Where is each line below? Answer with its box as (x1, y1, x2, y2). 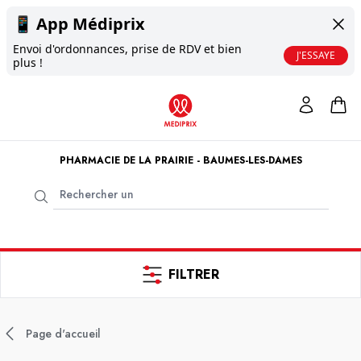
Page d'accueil (26, 326, 101, 342)
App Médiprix (36, 13, 145, 35)
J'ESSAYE (297, 48, 335, 62)
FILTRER (168, 265, 219, 284)
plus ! (13, 55, 43, 70)
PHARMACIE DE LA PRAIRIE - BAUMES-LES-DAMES (59, 153, 302, 168)
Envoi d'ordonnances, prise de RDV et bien (13, 41, 242, 56)
